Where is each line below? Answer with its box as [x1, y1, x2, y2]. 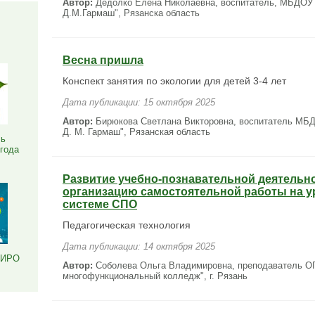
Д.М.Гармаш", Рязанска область [63, 8, 200, 18]
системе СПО [63, 198, 137, 210]
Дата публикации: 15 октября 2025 [63, 97, 215, 108]
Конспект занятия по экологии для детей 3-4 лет [63, 75, 286, 86]
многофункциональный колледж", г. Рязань [63, 271, 247, 281]
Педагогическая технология [63, 219, 191, 231]
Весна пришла [63, 54, 143, 66]
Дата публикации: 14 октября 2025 [63, 241, 215, 252]
